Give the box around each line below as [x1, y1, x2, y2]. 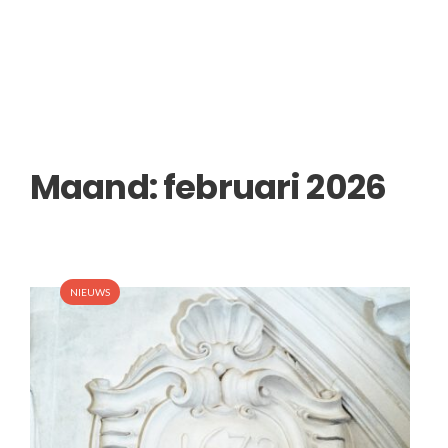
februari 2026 [163, 163, 387, 211]
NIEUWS [70, 286, 110, 298]
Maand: [30, 163, 164, 211]
